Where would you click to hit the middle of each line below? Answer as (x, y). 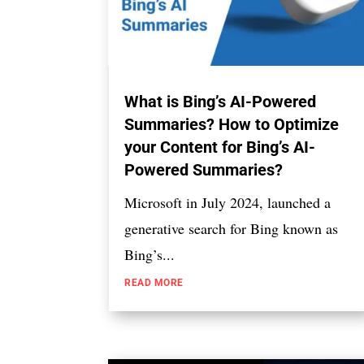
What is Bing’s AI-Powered (221, 102)
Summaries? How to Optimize (232, 125)
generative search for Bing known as (232, 229)
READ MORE (154, 283)
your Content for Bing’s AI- (220, 147)
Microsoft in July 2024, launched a (228, 203)
